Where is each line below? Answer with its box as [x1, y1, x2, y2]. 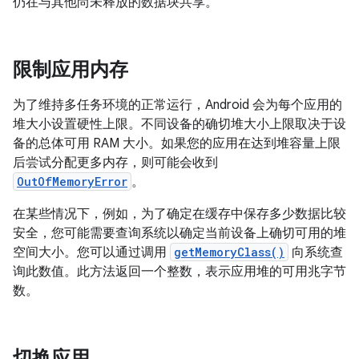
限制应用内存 [13, 58, 128, 82]
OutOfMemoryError [17, 174, 127, 189]
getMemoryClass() [174, 244, 284, 260]
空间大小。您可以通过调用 [13, 244, 170, 260]
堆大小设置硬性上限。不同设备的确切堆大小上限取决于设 [13, 116, 346, 132]
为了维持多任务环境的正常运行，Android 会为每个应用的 [13, 97, 342, 113]
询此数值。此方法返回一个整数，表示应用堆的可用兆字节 [13, 264, 346, 280]
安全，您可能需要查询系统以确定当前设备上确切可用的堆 [13, 225, 346, 241]
